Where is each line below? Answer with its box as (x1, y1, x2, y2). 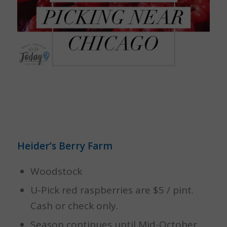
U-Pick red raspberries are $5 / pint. (30, 183, 194, 197)
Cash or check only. (30, 199, 118, 212)
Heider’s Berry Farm (17, 139, 112, 153)
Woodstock (30, 164, 82, 178)
